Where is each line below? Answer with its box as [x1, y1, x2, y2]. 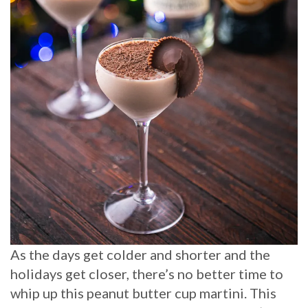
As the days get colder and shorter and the [10, 245, 270, 263]
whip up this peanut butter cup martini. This [10, 284, 276, 301]
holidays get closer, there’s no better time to [10, 265, 283, 282]
